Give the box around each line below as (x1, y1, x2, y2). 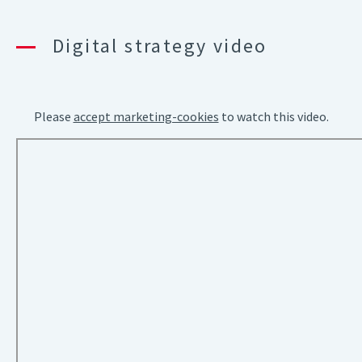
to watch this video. (218, 108, 329, 124)
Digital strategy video (53, 33, 267, 58)
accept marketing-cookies (73, 108, 219, 124)
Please (33, 108, 74, 124)
